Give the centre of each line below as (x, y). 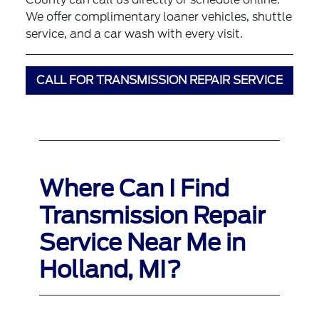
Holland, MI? (110, 269)
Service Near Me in (142, 242)
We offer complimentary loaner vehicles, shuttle (159, 16)
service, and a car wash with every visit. (135, 33)
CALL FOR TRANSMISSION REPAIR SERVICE (159, 80)
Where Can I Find (134, 188)
